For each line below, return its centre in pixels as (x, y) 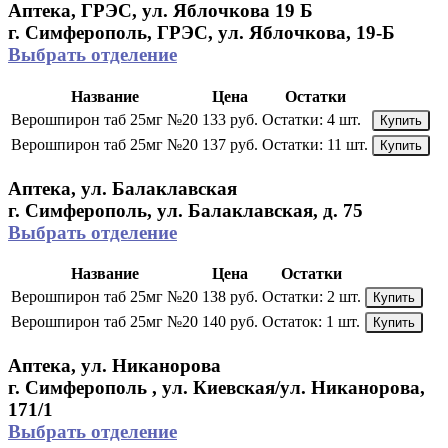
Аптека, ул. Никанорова (114, 366)
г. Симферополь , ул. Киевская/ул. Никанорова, (216, 388)
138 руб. (230, 297)
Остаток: (292, 322)
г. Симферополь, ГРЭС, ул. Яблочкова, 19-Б (201, 33)
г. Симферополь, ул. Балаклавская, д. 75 (185, 210)
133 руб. (230, 119)
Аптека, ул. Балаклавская (122, 188)
